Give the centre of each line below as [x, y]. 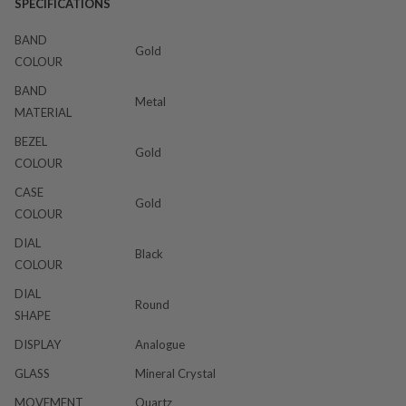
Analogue [160, 344]
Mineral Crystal [175, 373]
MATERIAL [43, 112]
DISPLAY [38, 344]
